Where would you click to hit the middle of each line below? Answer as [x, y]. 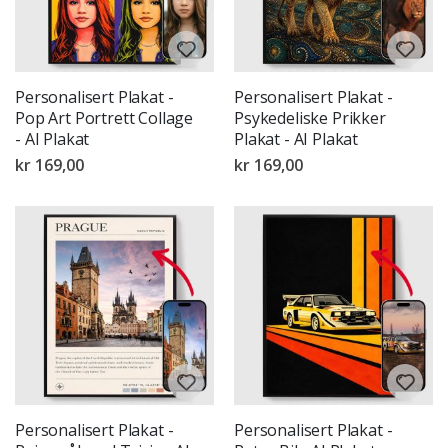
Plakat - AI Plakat [296, 139]
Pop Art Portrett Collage [104, 118]
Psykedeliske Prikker [310, 118]
